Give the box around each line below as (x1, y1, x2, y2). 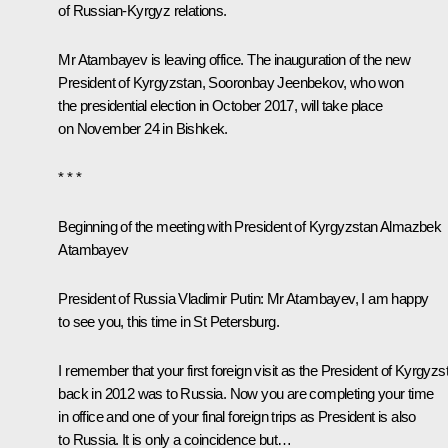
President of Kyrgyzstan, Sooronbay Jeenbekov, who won (58, 73, 404, 91)
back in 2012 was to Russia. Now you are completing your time (58, 384, 434, 402)
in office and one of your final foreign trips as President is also (58, 407, 416, 425)
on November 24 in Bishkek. (58, 119, 228, 137)
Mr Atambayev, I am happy (263, 289, 429, 307)
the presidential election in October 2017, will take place (58, 96, 383, 114)
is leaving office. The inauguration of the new (147, 50, 411, 68)
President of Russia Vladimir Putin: (58, 289, 264, 307)
